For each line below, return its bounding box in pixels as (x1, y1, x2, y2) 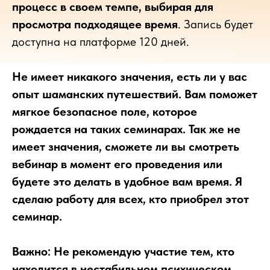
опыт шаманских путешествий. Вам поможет (12, 87, 257, 101)
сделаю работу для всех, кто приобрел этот (12, 192, 249, 206)
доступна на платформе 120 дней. (12, 34, 189, 49)
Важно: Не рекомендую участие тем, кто (12, 244, 234, 259)
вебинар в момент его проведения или (12, 157, 222, 171)
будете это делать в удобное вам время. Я (12, 174, 242, 189)
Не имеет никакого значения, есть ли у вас (12, 69, 247, 84)
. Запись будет (178, 17, 253, 31)
